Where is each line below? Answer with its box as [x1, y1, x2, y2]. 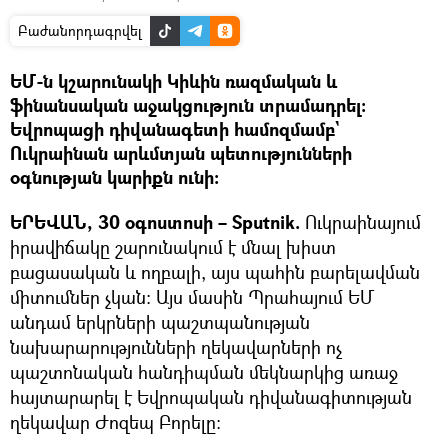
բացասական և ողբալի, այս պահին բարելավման [10, 259, 420, 284]
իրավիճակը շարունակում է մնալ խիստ [10, 234, 336, 259]
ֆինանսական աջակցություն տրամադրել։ [10, 92, 366, 118]
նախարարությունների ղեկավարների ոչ [10, 334, 342, 359]
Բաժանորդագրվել [18, 20, 142, 40]
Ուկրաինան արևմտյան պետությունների [10, 140, 352, 166]
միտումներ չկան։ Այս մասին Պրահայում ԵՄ [10, 284, 374, 309]
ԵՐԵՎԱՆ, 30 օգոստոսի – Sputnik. [10, 209, 300, 235]
